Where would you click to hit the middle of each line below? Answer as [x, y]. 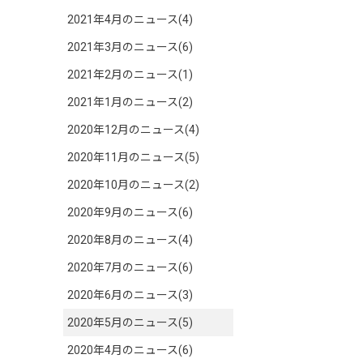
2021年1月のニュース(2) [130, 102]
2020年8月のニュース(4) [130, 240]
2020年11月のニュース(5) [133, 157]
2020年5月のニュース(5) [130, 322]
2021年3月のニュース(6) [130, 47]
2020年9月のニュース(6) [130, 212]
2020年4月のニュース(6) [130, 350]
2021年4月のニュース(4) [130, 19]
